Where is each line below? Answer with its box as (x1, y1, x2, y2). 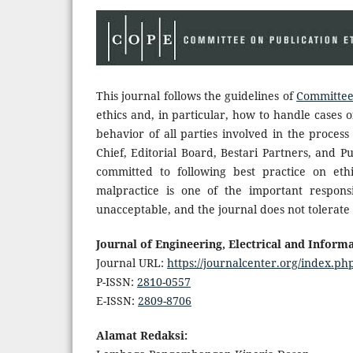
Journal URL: (96, 255, 167, 270)
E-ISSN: (96, 292, 138, 308)
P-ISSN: (96, 273, 137, 289)
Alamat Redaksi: (96, 327, 188, 343)
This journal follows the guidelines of (96, 87, 297, 103)
